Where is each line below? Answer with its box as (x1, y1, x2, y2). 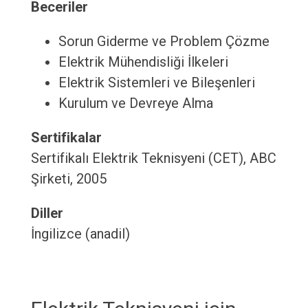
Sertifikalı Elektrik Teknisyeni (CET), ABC (30, 150, 276, 167)
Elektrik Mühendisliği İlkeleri (58, 54, 228, 71)
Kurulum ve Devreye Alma (58, 95, 213, 112)
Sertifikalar (30, 129, 102, 146)
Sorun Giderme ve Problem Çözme (58, 33, 269, 50)
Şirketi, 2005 (30, 170, 107, 188)
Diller (30, 205, 63, 222)
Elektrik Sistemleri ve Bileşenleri (58, 74, 255, 91)
